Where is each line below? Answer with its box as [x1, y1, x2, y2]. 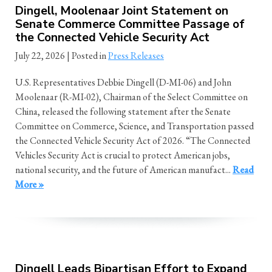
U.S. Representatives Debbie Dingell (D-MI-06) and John [15, 75, 231, 89]
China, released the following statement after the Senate [15, 104, 231, 118]
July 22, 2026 [15, 49, 65, 62]
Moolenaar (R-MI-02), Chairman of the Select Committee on [15, 90, 248, 103]
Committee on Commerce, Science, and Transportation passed [15, 119, 254, 132]
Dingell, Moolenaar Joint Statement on [15, 3, 228, 19]
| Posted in [67, 49, 108, 62]
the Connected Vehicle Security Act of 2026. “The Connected [15, 134, 250, 147]
